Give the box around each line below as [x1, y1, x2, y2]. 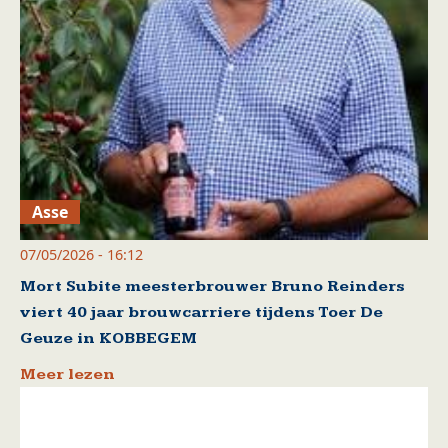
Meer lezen [20, 364, 115, 384]
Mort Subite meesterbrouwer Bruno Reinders [20, 276, 405, 296]
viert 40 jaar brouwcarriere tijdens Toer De [20, 302, 383, 322]
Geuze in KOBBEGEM [20, 328, 197, 348]
